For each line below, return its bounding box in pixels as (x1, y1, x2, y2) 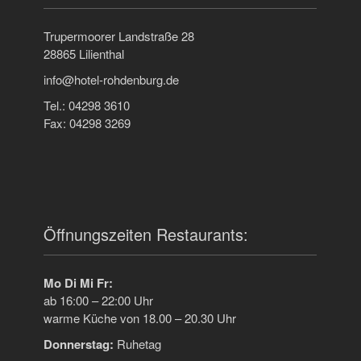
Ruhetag (117, 335, 161, 353)
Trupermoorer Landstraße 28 (44, 27, 194, 45)
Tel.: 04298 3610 (44, 97, 130, 114)
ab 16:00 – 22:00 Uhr (44, 292, 153, 309)
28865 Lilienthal (44, 45, 124, 63)
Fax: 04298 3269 (44, 114, 131, 132)
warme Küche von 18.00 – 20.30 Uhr (44, 309, 236, 327)
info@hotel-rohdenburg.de (44, 71, 179, 89)
